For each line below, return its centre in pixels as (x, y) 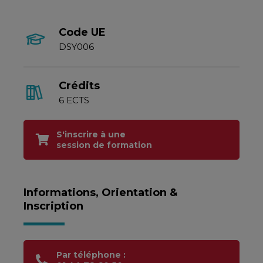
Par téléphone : (91, 255)
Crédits (79, 86)
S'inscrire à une (91, 134)
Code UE (82, 32)
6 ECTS (74, 100)
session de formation (104, 145)
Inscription (53, 206)
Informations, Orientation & (100, 193)
